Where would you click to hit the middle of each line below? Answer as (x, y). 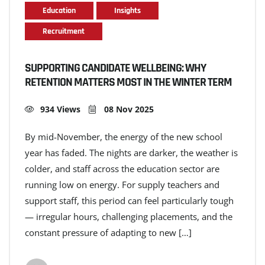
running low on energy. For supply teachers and (122, 184)
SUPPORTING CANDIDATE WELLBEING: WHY (115, 68)
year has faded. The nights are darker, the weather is (131, 152)
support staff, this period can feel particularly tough (129, 200)
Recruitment (64, 31)
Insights (127, 10)
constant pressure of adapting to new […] (108, 232)
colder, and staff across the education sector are (122, 168)
